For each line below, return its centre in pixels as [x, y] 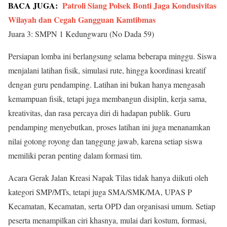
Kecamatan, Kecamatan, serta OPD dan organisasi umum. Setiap [112, 206]
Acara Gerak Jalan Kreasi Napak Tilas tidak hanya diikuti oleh [108, 177]
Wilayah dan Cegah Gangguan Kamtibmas [82, 19]
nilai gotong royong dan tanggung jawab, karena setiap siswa [105, 141]
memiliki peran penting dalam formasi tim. [75, 155]
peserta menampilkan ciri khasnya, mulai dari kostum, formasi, [107, 220]
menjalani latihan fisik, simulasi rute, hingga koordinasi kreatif [107, 70]
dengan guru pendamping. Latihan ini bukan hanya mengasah [107, 84]
